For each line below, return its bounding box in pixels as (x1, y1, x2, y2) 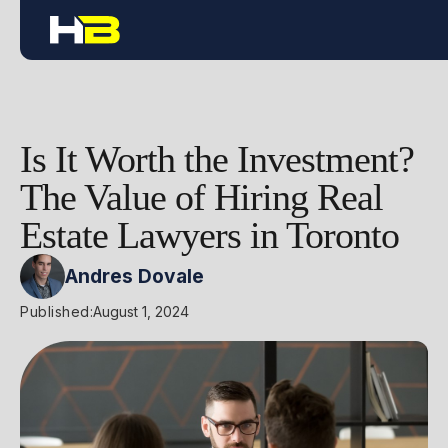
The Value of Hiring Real (20, 176, 383, 218)
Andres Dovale (65, 264, 204, 288)
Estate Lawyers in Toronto (20, 214, 399, 256)
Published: (20, 303, 93, 320)
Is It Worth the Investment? (20, 138, 414, 180)
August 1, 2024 (93, 303, 189, 320)
